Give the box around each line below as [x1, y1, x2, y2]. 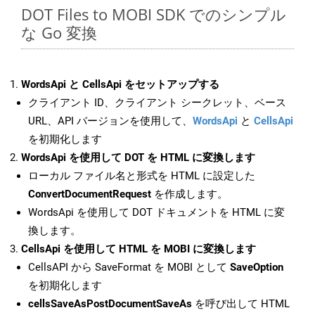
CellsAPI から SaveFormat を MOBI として [28, 261, 230, 274]
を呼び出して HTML [192, 297, 290, 311]
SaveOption [230, 261, 283, 274]
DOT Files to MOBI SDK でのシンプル [21, 4, 286, 25]
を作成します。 [151, 188, 228, 201]
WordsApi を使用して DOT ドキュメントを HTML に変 [28, 206, 285, 219]
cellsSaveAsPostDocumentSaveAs [28, 297, 192, 311]
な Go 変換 [21, 22, 97, 44]
